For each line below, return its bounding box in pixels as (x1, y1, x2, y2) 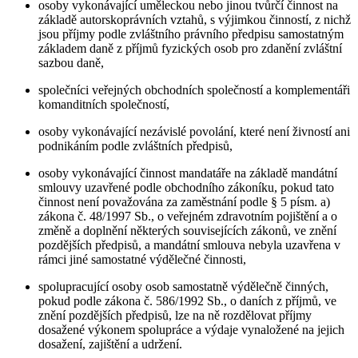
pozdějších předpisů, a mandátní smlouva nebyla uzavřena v (38, 238, 340, 253)
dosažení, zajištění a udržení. (38, 337, 182, 352)
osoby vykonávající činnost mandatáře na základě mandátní (38, 166, 337, 181)
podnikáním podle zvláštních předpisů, (38, 139, 233, 153)
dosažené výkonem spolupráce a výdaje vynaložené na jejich (38, 323, 344, 337)
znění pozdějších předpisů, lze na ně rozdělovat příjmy (38, 308, 312, 323)
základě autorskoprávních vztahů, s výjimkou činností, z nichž (38, 13, 351, 27)
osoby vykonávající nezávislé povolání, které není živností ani (38, 125, 350, 139)
